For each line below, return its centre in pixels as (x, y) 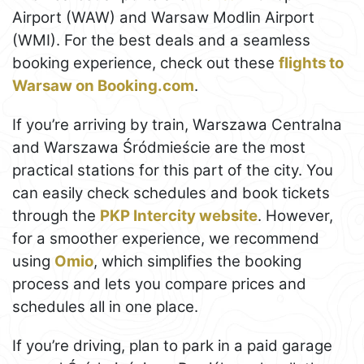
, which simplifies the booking (197, 261)
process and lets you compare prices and (159, 284)
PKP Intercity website (179, 215)
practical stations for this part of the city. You (173, 170)
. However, (295, 215)
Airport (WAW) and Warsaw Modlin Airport (163, 17)
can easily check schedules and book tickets (171, 193)
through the (56, 215)
